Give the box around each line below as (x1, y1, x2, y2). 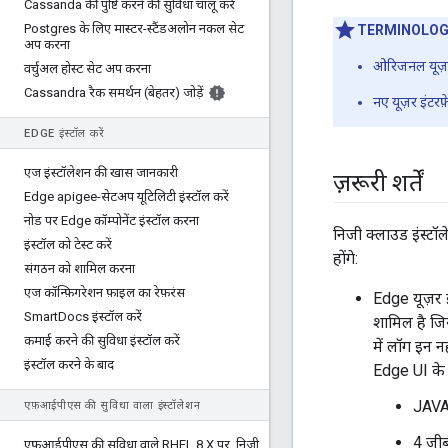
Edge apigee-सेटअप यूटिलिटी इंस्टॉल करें (24, 189, 229, 204)
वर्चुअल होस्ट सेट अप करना (24, 61, 151, 76)
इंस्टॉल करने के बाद (24, 357, 114, 372)
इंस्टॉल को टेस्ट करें (24, 237, 112, 252)
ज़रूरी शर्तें (333, 169, 423, 198)
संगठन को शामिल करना (24, 261, 135, 276)
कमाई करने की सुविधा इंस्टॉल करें (24, 333, 180, 348)
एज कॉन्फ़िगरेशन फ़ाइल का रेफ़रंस (24, 285, 185, 300)
